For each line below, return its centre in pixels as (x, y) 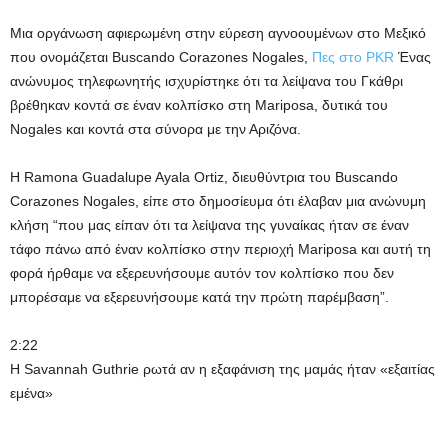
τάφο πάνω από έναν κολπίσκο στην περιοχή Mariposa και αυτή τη (220, 249)
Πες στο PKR (353, 57)
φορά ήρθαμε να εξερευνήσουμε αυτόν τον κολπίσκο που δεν (202, 273)
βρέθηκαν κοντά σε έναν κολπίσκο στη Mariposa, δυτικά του (199, 105)
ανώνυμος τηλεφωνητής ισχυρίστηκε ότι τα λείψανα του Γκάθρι (206, 81)
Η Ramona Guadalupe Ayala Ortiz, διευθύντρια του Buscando (204, 177)
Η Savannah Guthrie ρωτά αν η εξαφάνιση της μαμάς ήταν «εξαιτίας (222, 369)
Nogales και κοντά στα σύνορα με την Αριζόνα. (155, 129)
